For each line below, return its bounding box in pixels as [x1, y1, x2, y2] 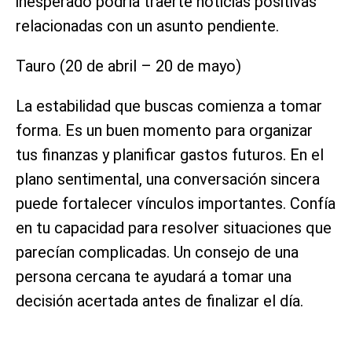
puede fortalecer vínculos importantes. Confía [16, 193, 335, 213]
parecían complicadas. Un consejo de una [16, 242, 299, 262]
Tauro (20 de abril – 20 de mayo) [16, 56, 241, 75]
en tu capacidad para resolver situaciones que [16, 218, 332, 237]
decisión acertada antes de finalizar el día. [16, 291, 303, 310]
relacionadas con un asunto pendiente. [16, 16, 279, 35]
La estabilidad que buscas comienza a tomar [16, 96, 322, 115]
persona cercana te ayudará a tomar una [16, 266, 291, 286]
